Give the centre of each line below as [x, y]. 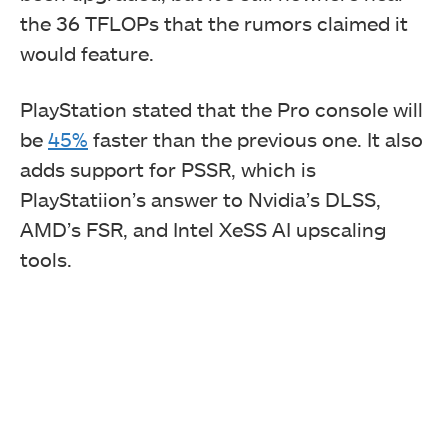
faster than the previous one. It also [255, 139]
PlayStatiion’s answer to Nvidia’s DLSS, [200, 199]
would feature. [89, 53]
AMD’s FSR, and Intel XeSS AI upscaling [203, 229]
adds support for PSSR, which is [168, 169]
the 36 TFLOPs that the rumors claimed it [214, 23]
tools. [48, 259]
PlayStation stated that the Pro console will [221, 109]
